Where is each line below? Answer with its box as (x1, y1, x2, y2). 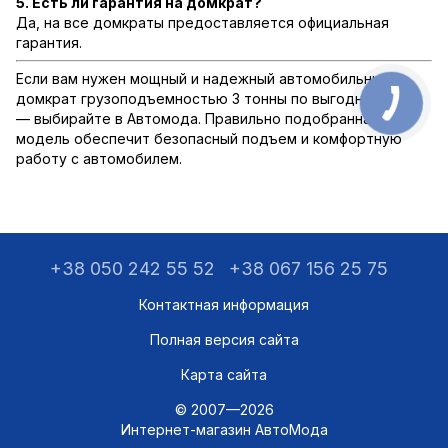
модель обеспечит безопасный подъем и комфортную (16, 130, 402, 148)
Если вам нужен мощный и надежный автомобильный (16, 70, 390, 88)
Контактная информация (139, 296, 309, 314)
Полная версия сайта (149, 331, 299, 349)
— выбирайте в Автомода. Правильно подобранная (16, 110, 379, 128)
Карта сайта (181, 366, 267, 384)
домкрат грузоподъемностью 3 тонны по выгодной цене (16, 90, 419, 108)
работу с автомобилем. (16, 150, 182, 168)
